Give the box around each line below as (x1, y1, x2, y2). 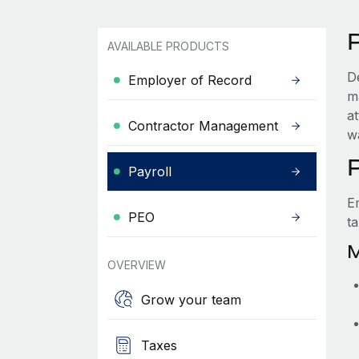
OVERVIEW (107, 258, 167, 272)
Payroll (127, 163, 171, 179)
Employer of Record (127, 72, 252, 88)
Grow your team (140, 291, 241, 308)
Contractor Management (127, 118, 278, 134)
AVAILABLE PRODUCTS (107, 39, 229, 53)
